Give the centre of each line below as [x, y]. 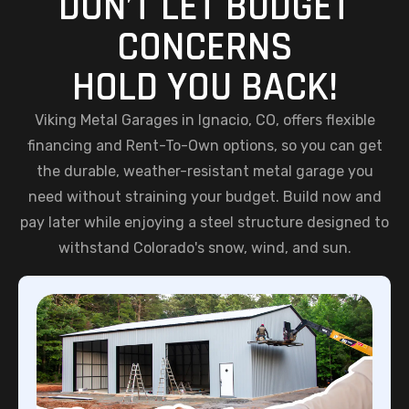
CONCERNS [204, 48]
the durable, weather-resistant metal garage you [204, 172]
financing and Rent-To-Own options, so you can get [204, 146]
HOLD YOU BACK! [204, 88]
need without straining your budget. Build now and [204, 197]
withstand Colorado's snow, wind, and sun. [204, 248]
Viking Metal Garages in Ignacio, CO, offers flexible [204, 121]
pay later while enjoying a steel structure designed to [204, 223]
